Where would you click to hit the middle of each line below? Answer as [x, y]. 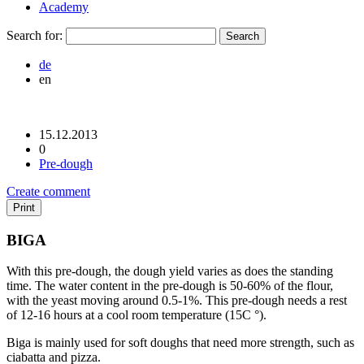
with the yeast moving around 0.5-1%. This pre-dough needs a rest [177, 301]
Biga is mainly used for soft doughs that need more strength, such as [180, 343]
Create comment [48, 191]
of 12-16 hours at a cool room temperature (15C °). [136, 315]
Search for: [35, 35]
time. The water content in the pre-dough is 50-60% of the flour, [170, 286]
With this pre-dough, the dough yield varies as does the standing [170, 271]
